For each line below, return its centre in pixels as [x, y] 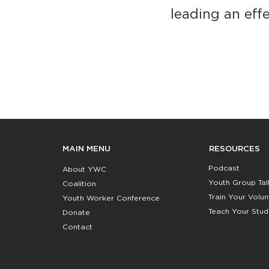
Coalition [80, 183]
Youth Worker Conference [111, 198]
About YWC [85, 169]
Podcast [224, 168]
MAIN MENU [87, 149]
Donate [77, 212]
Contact [78, 227]
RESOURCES [234, 149]
